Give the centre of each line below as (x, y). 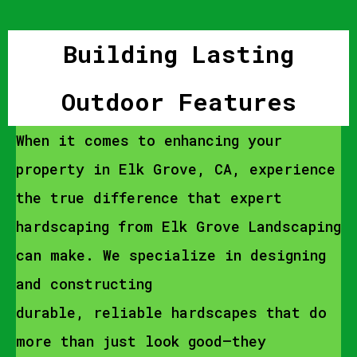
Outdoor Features (178, 102)
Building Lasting (178, 54)
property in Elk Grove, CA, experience (176, 169)
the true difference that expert (149, 198)
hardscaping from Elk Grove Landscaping (178, 226)
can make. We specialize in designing (171, 255)
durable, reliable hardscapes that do (171, 312)
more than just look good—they (141, 341)
